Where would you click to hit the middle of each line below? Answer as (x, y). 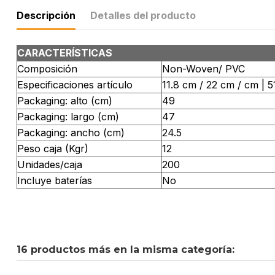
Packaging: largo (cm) (68, 117)
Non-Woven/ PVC (203, 69)
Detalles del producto (143, 16)
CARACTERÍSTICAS (65, 53)
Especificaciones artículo (75, 85)
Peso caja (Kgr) (53, 149)
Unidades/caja (50, 165)
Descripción (46, 16)
